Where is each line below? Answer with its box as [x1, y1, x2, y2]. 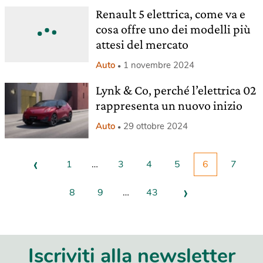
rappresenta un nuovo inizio [95, 97, 242, 113]
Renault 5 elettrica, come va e [95, 6, 245, 21]
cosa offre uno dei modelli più [95, 21, 251, 36]
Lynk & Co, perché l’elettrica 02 [95, 82, 256, 97]
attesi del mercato [95, 36, 188, 52]
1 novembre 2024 [123, 59, 194, 71]
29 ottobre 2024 [123, 120, 188, 132]
